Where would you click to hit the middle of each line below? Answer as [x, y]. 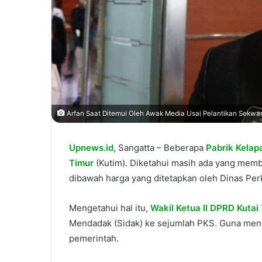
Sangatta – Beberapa [162, 148]
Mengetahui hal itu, [110, 208]
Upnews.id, [92, 148]
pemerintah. [94, 239]
